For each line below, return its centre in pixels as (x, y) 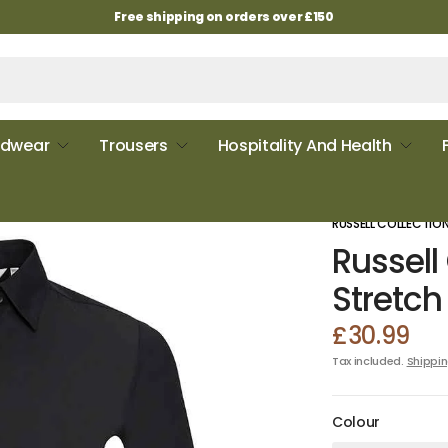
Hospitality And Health (304, 145)
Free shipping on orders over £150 (224, 16)
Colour (356, 421)
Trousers (133, 145)
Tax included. (369, 360)
